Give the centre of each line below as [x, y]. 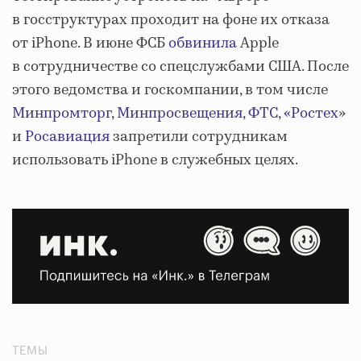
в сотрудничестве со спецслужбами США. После [180, 67]
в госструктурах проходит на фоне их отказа [171, 20]
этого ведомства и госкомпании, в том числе [170, 90]
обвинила [203, 44]
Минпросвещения [180, 114]
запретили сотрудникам [199, 137]
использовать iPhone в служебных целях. [155, 160]
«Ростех [311, 114]
